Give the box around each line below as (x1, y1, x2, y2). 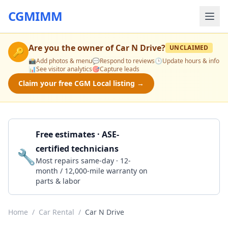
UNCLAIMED (169, 43, 209, 52)
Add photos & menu (36, 56, 92, 65)
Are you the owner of (28, 42, 116, 53)
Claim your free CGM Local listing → (18, 78, 144, 88)
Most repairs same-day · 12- (36, 156, 131, 165)
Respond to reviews (100, 56, 155, 65)
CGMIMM (8, 8, 63, 24)
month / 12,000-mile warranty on (36, 166, 148, 176)
